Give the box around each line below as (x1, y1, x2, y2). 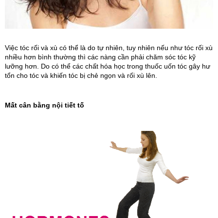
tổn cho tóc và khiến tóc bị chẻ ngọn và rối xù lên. (5, 71, 157, 79)
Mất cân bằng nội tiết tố (5, 101, 84, 109)
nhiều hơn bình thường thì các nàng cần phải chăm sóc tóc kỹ (5, 53, 196, 61)
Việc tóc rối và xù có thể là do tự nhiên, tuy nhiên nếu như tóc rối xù (5, 43, 213, 52)
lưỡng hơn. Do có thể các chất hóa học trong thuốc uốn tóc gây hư (5, 62, 210, 70)
